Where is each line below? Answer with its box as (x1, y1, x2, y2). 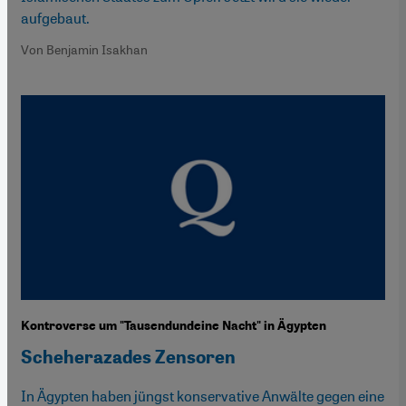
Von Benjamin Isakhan (21, 41, 148, 58)
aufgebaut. (21, 8, 90, 28)
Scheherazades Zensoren (21, 345, 236, 368)
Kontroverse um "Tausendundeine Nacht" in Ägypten (21, 317, 326, 333)
